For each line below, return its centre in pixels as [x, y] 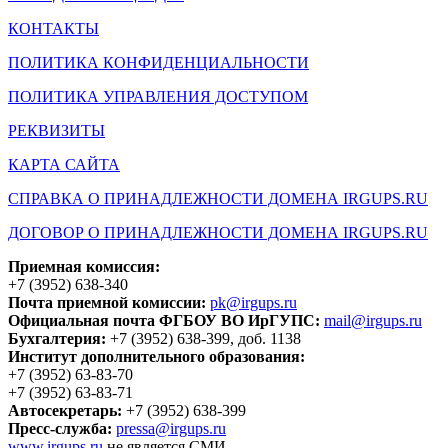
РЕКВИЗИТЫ [56, 130]
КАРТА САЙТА [64, 164]
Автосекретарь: [65, 410]
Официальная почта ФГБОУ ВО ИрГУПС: [166, 320]
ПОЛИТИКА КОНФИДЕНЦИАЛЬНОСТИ [158, 62]
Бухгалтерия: [59, 338]
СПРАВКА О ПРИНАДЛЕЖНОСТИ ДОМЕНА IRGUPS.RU [218, 198]
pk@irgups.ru [253, 302]
